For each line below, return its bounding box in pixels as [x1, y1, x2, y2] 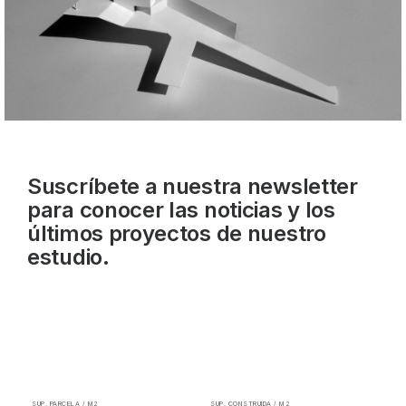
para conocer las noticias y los [27, 197, 335, 223]
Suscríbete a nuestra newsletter [27, 173, 358, 199]
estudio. [27, 244, 110, 270]
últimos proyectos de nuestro [27, 220, 326, 246]
